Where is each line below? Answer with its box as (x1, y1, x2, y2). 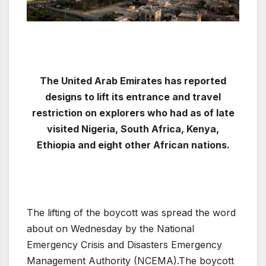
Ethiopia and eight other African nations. (36, 139, 230, 151)
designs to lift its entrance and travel (45, 91, 221, 103)
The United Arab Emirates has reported (40, 75, 226, 87)
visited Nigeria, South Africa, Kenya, (47, 123, 219, 135)
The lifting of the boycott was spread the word (27, 207, 236, 219)
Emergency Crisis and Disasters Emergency (27, 239, 222, 251)
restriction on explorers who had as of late (31, 107, 235, 119)
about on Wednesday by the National (27, 223, 194, 235)
